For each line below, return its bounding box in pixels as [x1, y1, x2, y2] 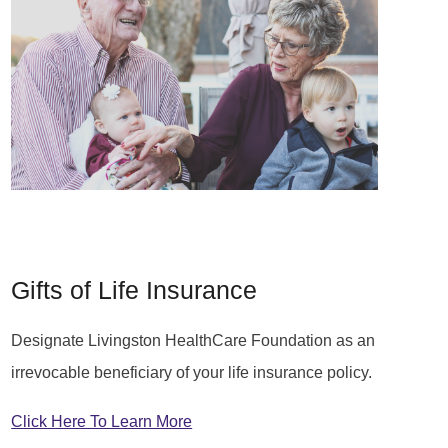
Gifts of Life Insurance [11, 276, 258, 304]
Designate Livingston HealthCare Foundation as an [11, 331, 376, 350]
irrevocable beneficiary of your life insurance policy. [11, 363, 373, 382]
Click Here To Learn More [11, 411, 193, 430]
